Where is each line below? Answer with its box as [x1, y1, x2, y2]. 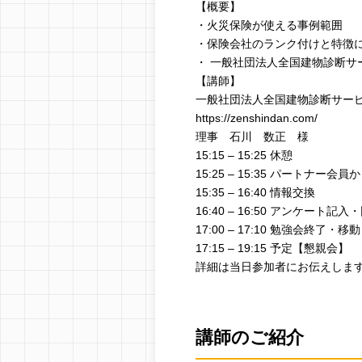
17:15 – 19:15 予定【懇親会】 [196, 242, 349, 255]
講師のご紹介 [196, 327, 304, 347]
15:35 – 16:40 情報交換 [196, 186, 315, 199]
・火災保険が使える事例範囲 [196, 19, 343, 32]
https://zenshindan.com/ [196, 112, 318, 124]
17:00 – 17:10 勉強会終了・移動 [196, 223, 360, 236]
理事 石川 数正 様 [196, 130, 309, 143]
